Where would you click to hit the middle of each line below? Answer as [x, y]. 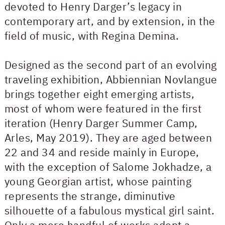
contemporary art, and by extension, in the [110, 21]
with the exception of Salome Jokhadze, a [108, 166]
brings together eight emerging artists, [99, 94]
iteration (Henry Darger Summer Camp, [101, 123]
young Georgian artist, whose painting [98, 181]
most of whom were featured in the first [103, 108]
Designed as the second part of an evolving [110, 65]
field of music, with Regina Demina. [92, 35]
